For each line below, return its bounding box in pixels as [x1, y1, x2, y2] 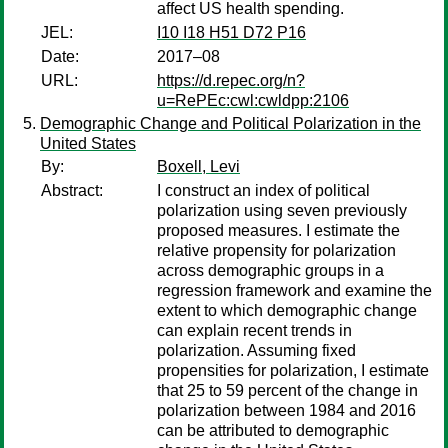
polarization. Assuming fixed [157, 342, 356, 359]
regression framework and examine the [157, 282, 432, 299]
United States [40, 135, 136, 152]
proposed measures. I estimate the [157, 222, 400, 239]
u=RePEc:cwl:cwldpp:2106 [157, 92, 349, 109]
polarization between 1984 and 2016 [157, 402, 416, 419]
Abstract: [41, 182, 103, 199]
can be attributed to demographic [157, 422, 389, 439]
